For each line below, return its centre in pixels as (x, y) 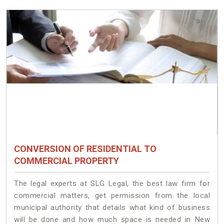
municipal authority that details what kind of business (112, 208)
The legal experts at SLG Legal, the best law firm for (112, 184)
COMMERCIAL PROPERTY (66, 161)
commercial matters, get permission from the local (112, 196)
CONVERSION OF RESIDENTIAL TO (85, 149)
